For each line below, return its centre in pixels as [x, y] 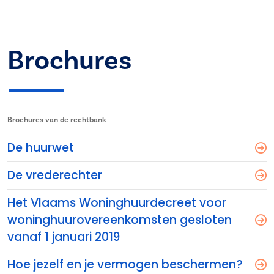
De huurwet [41, 148]
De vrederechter [55, 175]
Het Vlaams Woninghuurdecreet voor [117, 203]
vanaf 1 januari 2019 [64, 237]
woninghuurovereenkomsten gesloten [120, 220]
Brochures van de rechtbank [57, 120]
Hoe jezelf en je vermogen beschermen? [125, 265]
